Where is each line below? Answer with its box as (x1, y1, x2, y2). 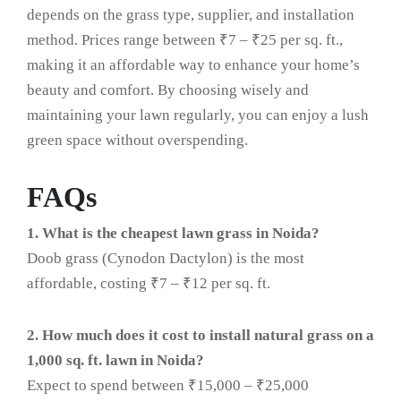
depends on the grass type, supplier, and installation (27, 6, 354, 24)
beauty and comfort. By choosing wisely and (27, 81, 309, 99)
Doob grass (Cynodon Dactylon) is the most (27, 250, 304, 268)
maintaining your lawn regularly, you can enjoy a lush (27, 107, 369, 124)
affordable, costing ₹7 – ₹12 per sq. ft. (27, 275, 270, 293)
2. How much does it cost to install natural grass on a (27, 327, 374, 345)
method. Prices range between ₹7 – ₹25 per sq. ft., (27, 31, 343, 49)
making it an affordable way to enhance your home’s (27, 56, 360, 74)
